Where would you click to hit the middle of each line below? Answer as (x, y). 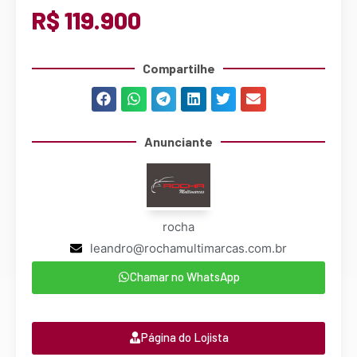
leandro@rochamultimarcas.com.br (188, 248)
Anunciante (178, 141)
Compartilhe (178, 68)
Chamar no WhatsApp (184, 276)
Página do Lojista (184, 337)
